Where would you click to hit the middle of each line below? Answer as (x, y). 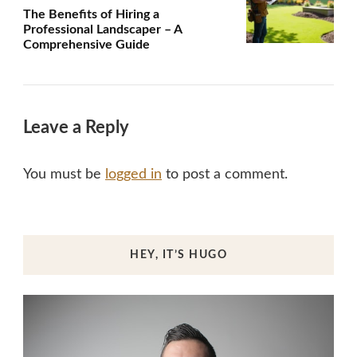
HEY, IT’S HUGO (178, 255)
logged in (133, 175)
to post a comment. (225, 175)
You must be (64, 175)
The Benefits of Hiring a (91, 15)
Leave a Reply (78, 128)
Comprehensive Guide (86, 45)
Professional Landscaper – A (102, 30)
